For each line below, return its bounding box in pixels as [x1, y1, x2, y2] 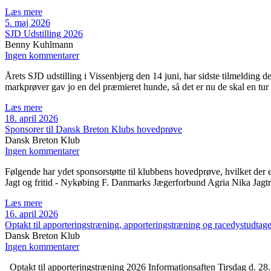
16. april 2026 [5, 209, 58, 220]
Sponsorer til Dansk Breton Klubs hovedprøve [5, 124, 182, 135]
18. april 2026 [5, 113, 58, 124]
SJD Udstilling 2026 [5, 28, 83, 39]
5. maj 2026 [5, 18, 50, 28]
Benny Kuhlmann [5, 39, 73, 50]
